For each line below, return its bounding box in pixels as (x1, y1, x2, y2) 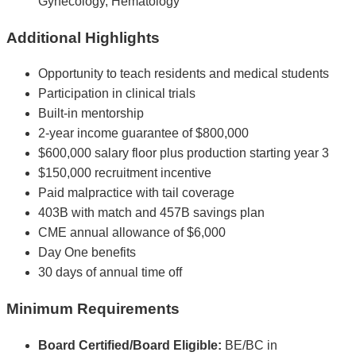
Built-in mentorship (38, 106, 144, 121)
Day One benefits (38, 246, 136, 260)
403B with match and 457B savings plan (38, 206, 265, 220)
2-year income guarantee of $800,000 (38, 126, 249, 141)
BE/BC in (222, 338, 277, 352)
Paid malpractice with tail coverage (38, 186, 234, 200)
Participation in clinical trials (38, 87, 195, 101)
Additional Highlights (6, 29, 160, 46)
